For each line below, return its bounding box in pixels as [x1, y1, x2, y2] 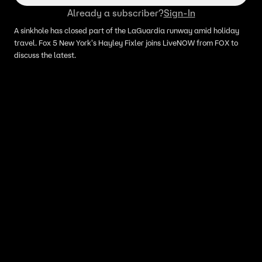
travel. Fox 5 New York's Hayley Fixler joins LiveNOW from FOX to [14, 38, 238, 48]
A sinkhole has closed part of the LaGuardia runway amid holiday [14, 26, 239, 36]
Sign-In [163, 7, 195, 19]
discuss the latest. [14, 50, 78, 60]
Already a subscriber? [67, 7, 164, 19]
